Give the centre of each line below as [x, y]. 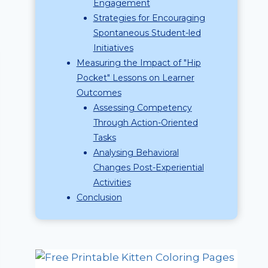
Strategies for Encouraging [149, 18]
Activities [112, 182]
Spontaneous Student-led [147, 33]
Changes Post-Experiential [148, 167]
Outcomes [99, 93]
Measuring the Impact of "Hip [138, 63]
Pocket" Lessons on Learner [135, 78]
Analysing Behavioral [136, 153]
